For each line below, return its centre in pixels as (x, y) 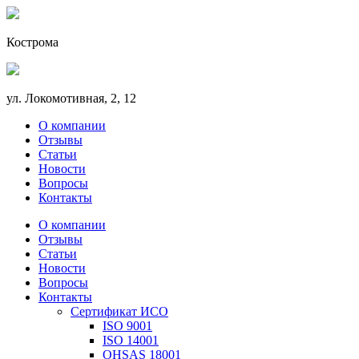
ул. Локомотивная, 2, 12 (71, 98)
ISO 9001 (127, 326)
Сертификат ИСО (119, 311)
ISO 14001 (131, 340)
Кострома (32, 42)
